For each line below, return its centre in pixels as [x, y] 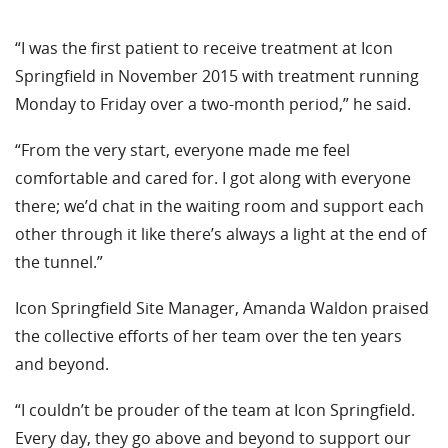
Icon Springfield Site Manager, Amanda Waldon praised [222, 308]
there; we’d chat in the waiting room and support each [219, 206]
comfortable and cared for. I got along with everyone [213, 178]
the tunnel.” [59, 262]
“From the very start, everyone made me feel [182, 150]
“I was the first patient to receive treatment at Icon [204, 48]
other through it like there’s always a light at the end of [220, 234]
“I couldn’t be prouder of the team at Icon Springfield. [215, 410]
